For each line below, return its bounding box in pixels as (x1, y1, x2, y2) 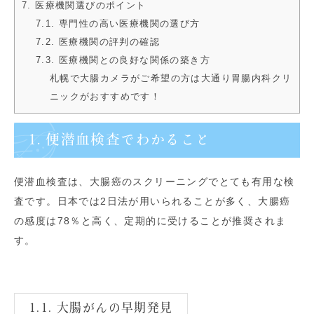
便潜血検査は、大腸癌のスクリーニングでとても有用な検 (14, 176, 295, 188)
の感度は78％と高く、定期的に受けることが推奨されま (14, 215, 287, 227)
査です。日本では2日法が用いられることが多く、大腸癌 (14, 196, 291, 207)
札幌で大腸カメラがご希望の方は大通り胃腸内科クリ (49, 73, 292, 84)
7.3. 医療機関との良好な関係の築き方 (35, 55, 210, 66)
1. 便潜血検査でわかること (28, 132, 211, 146)
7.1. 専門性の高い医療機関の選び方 (35, 18, 200, 29)
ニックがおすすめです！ (49, 91, 161, 102)
